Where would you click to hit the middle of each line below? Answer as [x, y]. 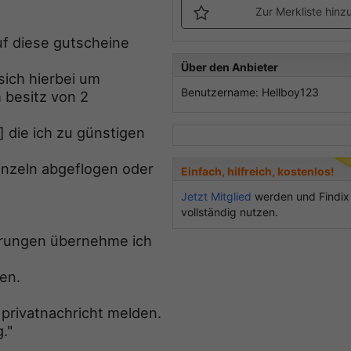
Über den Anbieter [230, 67]
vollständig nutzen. [230, 212]
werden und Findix [300, 197]
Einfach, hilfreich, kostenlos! [258, 172]
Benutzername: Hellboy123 [250, 92]
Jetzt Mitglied [216, 197]
